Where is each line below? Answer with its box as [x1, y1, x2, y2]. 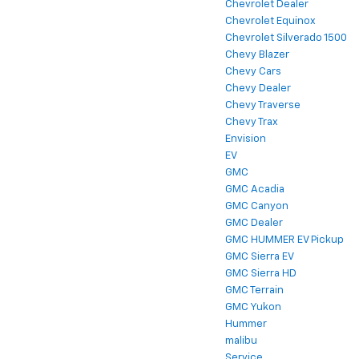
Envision [225, 134, 266, 145]
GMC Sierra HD [225, 268, 296, 280]
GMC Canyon [225, 201, 288, 212]
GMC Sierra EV [225, 252, 294, 263]
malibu [225, 336, 257, 347]
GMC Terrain [225, 285, 284, 296]
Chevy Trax [225, 117, 278, 128]
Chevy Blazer [225, 50, 289, 61]
